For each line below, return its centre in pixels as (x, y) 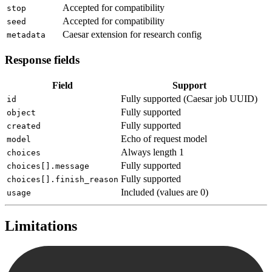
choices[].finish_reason (63, 179)
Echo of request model (164, 138)
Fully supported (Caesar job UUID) (189, 98)
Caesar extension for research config (132, 35)
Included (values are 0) (165, 192)
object (21, 112)
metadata (26, 35)
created (24, 126)
